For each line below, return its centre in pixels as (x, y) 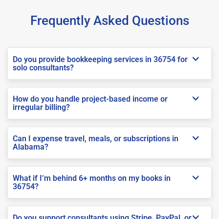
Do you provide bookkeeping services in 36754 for (100, 59)
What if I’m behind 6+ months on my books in (92, 178)
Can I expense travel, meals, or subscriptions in (96, 138)
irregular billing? (41, 107)
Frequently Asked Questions (109, 20)
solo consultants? (43, 67)
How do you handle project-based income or (90, 99)
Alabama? (31, 147)
